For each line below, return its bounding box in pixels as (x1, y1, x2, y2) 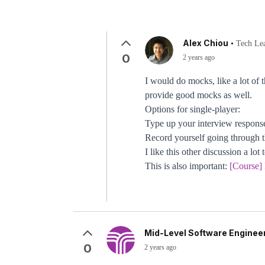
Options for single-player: (145, 104, 240, 114)
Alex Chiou (183, 38, 228, 48)
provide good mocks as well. (145, 90, 252, 100)
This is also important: (145, 161, 230, 171)
